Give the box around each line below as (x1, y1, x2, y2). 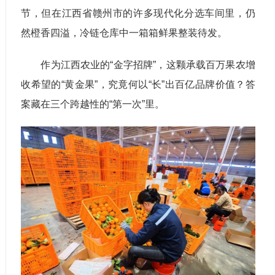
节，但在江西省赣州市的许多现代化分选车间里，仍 (21, 7, 255, 18)
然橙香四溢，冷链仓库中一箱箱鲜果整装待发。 (21, 27, 228, 38)
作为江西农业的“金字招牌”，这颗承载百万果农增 (21, 59, 255, 70)
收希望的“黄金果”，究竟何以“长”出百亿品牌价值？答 (21, 79, 255, 90)
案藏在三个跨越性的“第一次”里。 (21, 98, 165, 109)
